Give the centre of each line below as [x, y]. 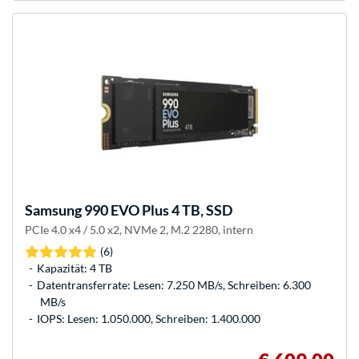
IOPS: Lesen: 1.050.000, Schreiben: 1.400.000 [149, 319]
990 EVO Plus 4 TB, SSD [157, 210]
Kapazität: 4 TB [75, 268]
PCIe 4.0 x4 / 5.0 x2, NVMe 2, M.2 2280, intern [139, 230]
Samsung [53, 210]
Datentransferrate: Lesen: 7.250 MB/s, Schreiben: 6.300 [174, 285]
